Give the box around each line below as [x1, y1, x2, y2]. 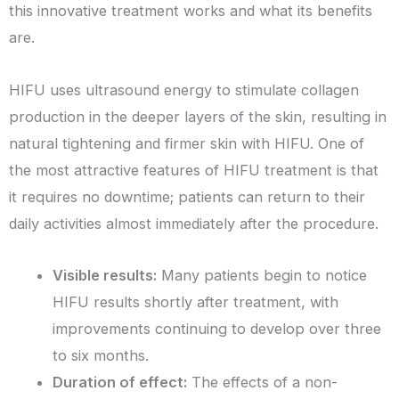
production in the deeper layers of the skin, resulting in [9, 107, 387, 126]
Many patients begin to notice [157, 266, 368, 285]
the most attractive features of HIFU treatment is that [9, 160, 379, 179]
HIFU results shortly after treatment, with [53, 293, 339, 312]
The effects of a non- [187, 373, 338, 392]
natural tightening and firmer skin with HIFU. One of [9, 134, 364, 152]
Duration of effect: [53, 373, 188, 392]
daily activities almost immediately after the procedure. [9, 214, 379, 232]
